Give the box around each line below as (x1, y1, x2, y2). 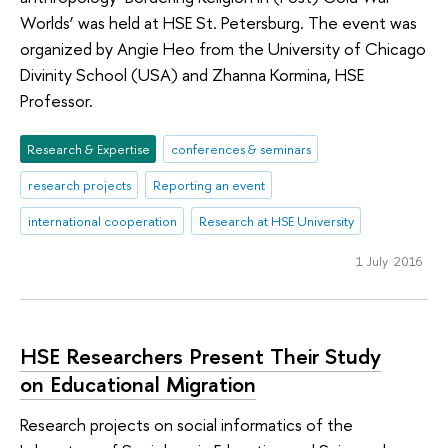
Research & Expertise (26, 140, 150, 159)
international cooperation (27, 211, 177, 230)
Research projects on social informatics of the (20, 412, 353, 436)
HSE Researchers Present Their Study (20, 341, 381, 372)
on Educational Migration (20, 369, 256, 400)
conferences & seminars (170, 140, 311, 159)
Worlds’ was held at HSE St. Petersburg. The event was (20, 10, 417, 34)
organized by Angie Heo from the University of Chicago (20, 36, 426, 60)
